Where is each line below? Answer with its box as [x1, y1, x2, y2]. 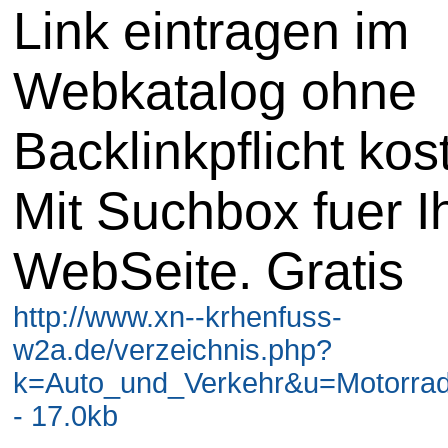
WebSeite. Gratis [13, 241, 404, 300]
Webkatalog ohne [13, 61, 417, 120]
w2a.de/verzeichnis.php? [13, 333, 332, 366]
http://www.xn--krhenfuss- [13, 300, 342, 333]
